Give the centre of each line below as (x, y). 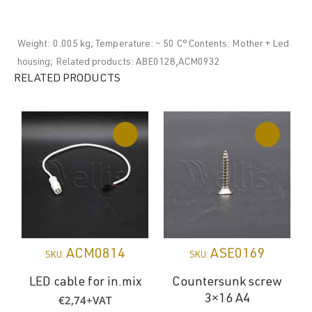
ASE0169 (237, 255)
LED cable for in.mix (85, 283)
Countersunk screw (227, 283)
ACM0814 (95, 255)
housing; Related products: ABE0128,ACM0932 (119, 62)
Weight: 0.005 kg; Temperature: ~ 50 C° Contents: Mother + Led (154, 44)
